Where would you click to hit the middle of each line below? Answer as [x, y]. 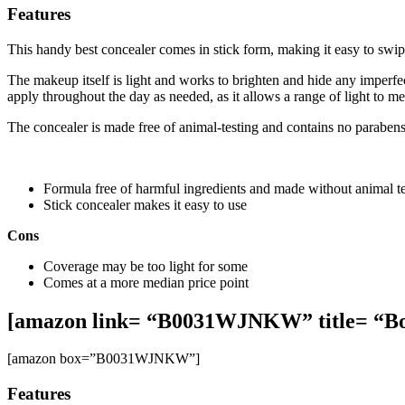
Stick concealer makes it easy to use [145, 204]
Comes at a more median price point [146, 282]
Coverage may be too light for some [146, 266]
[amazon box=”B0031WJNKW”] [104, 359]
